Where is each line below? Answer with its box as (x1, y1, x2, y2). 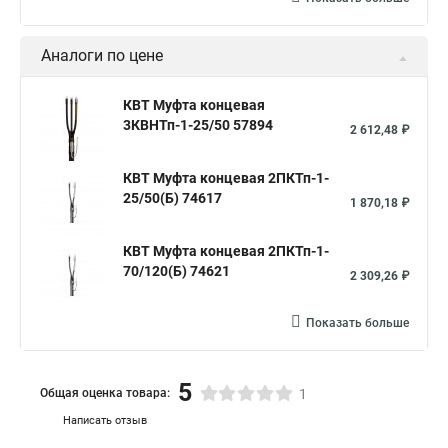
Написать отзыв (63, 414, 147, 427)
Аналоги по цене (41, 46, 163, 65)
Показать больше (306, 316, 409, 330)
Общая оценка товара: (40, 385, 170, 400)
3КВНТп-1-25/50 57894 (123, 117, 273, 133)
